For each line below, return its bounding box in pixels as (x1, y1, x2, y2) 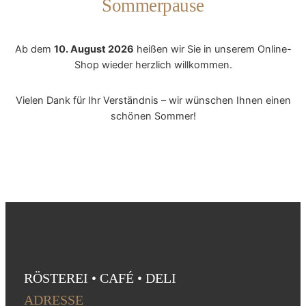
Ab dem (14, 42, 54, 55)
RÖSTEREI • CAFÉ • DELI (23, 270, 176, 286)
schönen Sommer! (110, 109, 196, 122)
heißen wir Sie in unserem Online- (133, 42, 292, 55)
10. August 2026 (53, 42, 134, 55)
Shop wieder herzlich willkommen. (74, 58, 232, 71)
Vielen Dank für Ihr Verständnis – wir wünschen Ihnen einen (15, 94, 291, 107)
